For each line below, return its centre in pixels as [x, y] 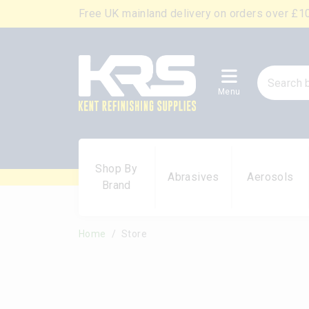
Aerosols [270, 177]
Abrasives [193, 177]
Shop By [117, 168]
